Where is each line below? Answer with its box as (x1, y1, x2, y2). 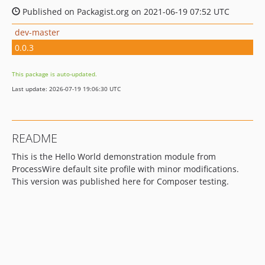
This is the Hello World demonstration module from (12, 151, 216, 162)
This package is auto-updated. (12, 70, 97, 78)
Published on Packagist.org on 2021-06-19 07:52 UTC (20, 6, 230, 17)
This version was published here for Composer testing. (12, 176, 229, 187)
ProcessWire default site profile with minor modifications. (12, 163, 239, 174)
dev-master (15, 26, 60, 38)
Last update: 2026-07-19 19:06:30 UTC (12, 85, 121, 93)
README (12, 130, 57, 146)
